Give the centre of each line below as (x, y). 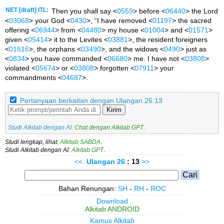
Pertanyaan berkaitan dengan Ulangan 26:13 (91, 100)
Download (112, 201)
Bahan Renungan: (88, 188)
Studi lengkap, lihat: (32, 142)
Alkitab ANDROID (112, 209)
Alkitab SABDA (80, 142)
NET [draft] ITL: (27, 10)
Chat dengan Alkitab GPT (109, 127)
